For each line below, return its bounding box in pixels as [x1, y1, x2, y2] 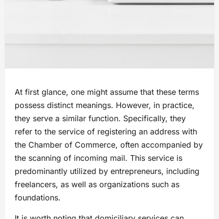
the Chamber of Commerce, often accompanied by [15, 140, 203, 150]
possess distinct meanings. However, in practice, [15, 100, 195, 110]
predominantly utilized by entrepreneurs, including [15, 166, 199, 176]
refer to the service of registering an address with [15, 127, 197, 137]
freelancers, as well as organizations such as [15, 179, 179, 190]
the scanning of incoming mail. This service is [15, 153, 182, 163]
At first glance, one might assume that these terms [15, 87, 199, 97]
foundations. [15, 193, 63, 203]
